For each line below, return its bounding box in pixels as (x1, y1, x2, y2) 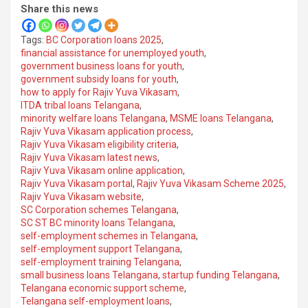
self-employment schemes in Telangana (21, 230, 196, 241)
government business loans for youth (21, 60, 182, 71)
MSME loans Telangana (170, 112, 272, 124)
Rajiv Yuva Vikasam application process (21, 125, 191, 137)
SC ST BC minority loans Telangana (21, 217, 173, 228)
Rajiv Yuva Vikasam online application (21, 164, 183, 176)
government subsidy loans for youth (21, 73, 177, 85)
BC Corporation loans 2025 (46, 34, 162, 45)
